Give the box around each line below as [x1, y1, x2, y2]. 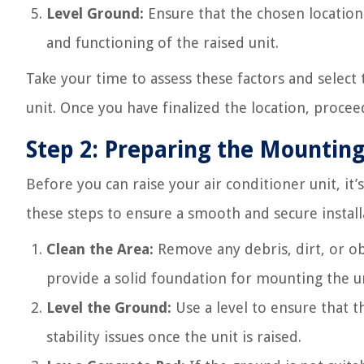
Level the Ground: [46, 299, 171, 316]
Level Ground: [46, 5, 144, 22]
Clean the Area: [46, 240, 154, 258]
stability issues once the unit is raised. [46, 328, 301, 345]
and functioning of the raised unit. [46, 34, 279, 51]
